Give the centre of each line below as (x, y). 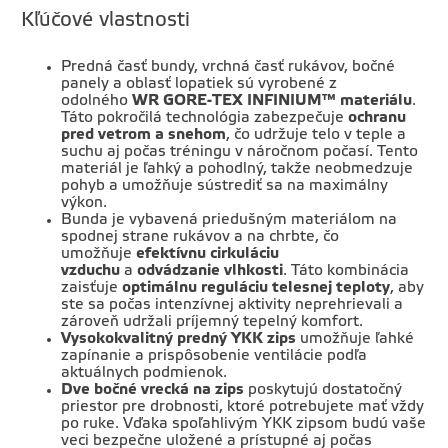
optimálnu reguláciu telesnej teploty (256, 287)
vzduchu (91, 270)
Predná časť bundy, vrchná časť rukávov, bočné (228, 66)
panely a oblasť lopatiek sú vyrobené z (199, 83)
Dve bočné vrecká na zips (153, 389)
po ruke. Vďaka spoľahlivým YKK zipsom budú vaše (244, 423)
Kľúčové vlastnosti (106, 21)
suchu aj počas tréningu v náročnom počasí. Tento (240, 151)
